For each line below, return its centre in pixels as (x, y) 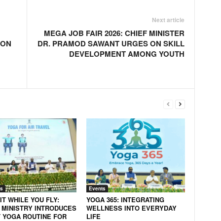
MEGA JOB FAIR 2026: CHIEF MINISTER (114, 33)
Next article (168, 20)
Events (97, 188)
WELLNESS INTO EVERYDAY (131, 208)
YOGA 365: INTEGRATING (125, 200)
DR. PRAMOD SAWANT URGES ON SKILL (111, 43)
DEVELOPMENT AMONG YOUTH (127, 54)
